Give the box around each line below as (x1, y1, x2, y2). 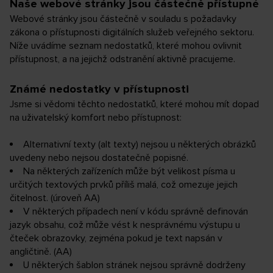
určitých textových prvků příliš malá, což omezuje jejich (10, 179, 238, 191)
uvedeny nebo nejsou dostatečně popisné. (10, 152, 188, 165)
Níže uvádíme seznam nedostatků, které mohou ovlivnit (10, 40, 242, 52)
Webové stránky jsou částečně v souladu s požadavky (10, 13, 236, 26)
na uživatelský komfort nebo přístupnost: (10, 112, 182, 124)
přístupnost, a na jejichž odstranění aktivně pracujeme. (10, 53, 235, 66)
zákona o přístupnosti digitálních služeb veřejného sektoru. (10, 26, 254, 39)
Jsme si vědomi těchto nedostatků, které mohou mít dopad (10, 98, 259, 111)
